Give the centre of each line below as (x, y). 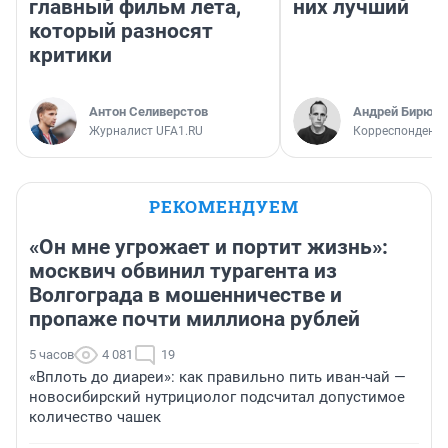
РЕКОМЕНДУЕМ (224, 207)
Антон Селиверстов (148, 112)
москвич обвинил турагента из (183, 271)
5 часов (51, 355)
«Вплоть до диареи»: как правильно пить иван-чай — (217, 377)
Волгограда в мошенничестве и (185, 295)
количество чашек (95, 417)
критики (70, 55)
